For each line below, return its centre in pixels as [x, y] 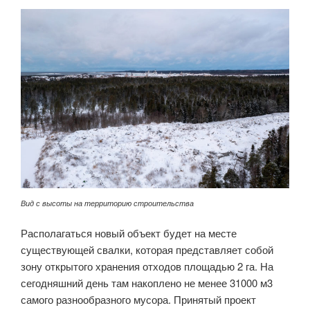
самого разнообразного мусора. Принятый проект [138, 299]
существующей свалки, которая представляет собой [147, 249]
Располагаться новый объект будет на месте [129, 232]
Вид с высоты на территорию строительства [107, 203]
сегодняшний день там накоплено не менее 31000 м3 [147, 282]
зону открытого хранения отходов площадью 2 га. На [147, 266]
